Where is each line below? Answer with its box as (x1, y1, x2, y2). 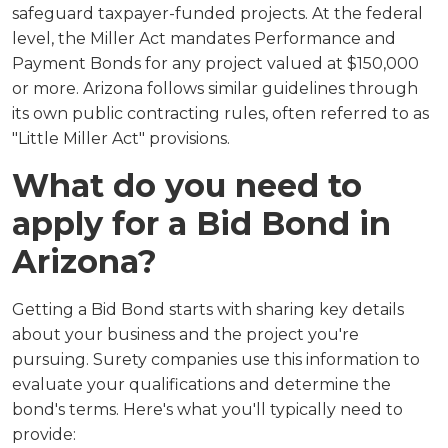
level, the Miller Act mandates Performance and (12, 29, 396, 48)
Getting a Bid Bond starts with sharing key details (12, 300, 404, 319)
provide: (12, 425, 76, 444)
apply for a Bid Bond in (12, 204, 391, 243)
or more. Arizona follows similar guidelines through (12, 79, 418, 98)
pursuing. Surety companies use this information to (12, 350, 420, 369)
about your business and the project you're (12, 325, 359, 344)
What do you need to (12, 166, 362, 205)
